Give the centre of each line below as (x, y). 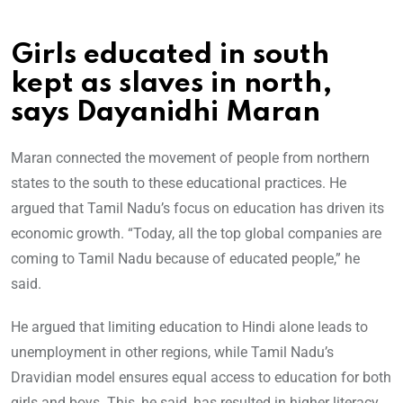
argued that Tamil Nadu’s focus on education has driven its (197, 209)
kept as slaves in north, (171, 85)
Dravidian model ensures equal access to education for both (201, 378)
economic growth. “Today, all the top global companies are (196, 234)
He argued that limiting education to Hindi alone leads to (189, 327)
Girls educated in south (170, 56)
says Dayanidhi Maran (166, 113)
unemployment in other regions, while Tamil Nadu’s (172, 353)
